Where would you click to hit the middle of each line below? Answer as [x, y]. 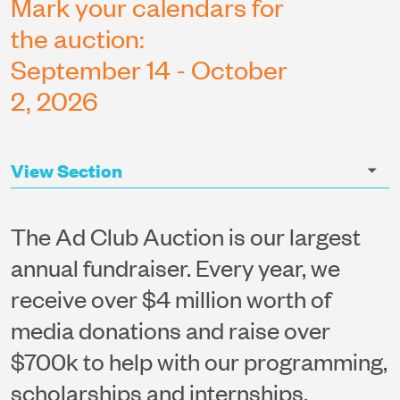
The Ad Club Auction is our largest [185, 235]
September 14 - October [149, 68]
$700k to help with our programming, [199, 360]
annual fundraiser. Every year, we [175, 267]
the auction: [77, 37]
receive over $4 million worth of [171, 298]
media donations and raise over [170, 329]
